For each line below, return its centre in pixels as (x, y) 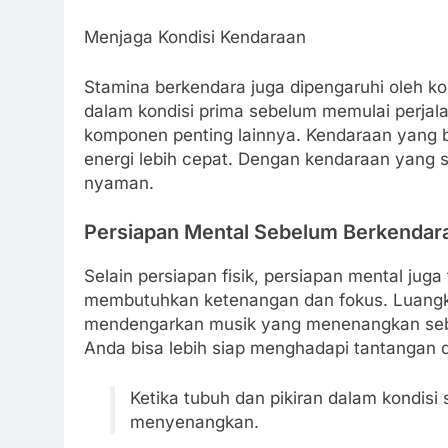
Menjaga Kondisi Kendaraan (195, 37)
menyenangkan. (194, 421)
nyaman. (119, 182)
